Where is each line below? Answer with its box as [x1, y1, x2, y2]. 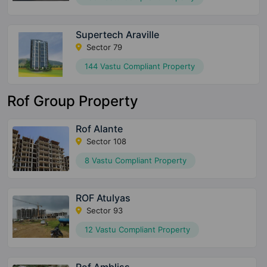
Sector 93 [83, 206, 123, 216]
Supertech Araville [76, 29, 160, 41]
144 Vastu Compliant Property [85, 61, 195, 72]
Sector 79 [84, 42, 123, 52]
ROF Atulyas [75, 192, 131, 204]
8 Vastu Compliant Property [84, 156, 187, 166]
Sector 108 [83, 136, 126, 147]
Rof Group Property [7, 92, 138, 110]
